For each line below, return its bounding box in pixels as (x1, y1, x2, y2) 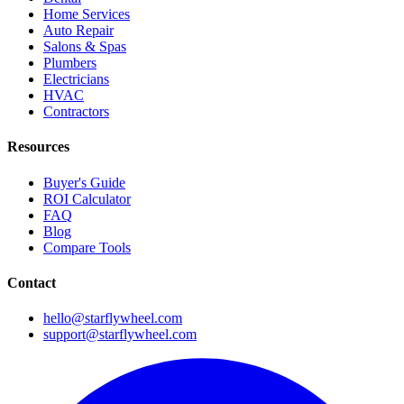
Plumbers (43, 55, 96, 71)
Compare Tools (43, 239, 131, 255)
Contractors (43, 104, 109, 120)
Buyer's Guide (43, 174, 125, 190)
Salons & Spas (43, 39, 126, 55)
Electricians (43, 71, 109, 87)
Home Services (43, 6, 130, 23)
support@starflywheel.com (43, 326, 197, 343)
